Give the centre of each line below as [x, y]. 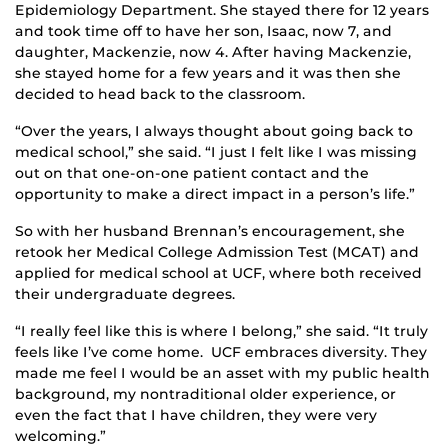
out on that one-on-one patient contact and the [192, 173]
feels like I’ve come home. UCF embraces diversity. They [221, 352]
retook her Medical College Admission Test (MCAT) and [217, 252]
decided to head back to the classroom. [160, 94]
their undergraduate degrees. [125, 294]
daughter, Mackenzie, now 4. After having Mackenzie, [213, 52]
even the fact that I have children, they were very [196, 415]
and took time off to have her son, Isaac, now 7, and [203, 31]
